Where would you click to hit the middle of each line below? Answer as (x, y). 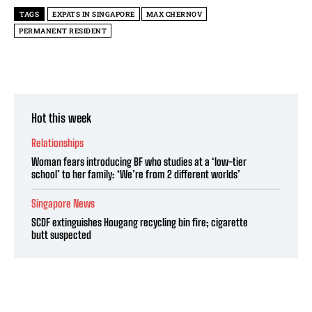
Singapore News (63, 204)
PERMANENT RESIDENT (63, 31)
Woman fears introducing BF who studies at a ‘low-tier (139, 162)
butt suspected (61, 235)
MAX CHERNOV (174, 15)
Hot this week (61, 118)
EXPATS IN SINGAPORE (94, 15)
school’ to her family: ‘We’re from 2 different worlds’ (136, 174)
